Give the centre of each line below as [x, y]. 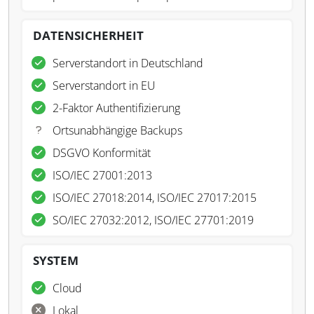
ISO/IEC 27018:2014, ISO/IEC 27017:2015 [155, 198]
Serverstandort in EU [104, 86]
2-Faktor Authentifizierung [116, 108]
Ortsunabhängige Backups [117, 130]
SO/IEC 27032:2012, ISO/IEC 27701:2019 [153, 220]
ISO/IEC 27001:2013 [102, 175]
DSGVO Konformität [102, 153]
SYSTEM [56, 260]
